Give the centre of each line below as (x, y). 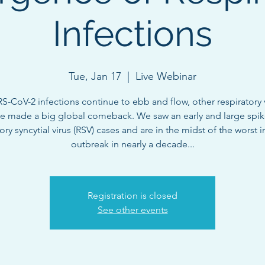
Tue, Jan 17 (95, 76)
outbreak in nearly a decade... (132, 144)
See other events (132, 210)
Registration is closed (132, 195)
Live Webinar (166, 76)
